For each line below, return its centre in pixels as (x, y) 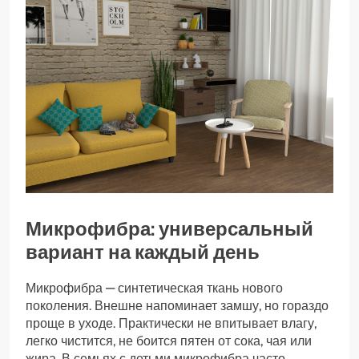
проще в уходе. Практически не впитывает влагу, (171, 324)
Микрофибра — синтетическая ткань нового (154, 288)
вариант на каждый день (143, 252)
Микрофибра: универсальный (169, 229)
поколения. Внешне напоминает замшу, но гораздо (177, 306)
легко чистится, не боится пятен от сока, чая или (169, 341)
